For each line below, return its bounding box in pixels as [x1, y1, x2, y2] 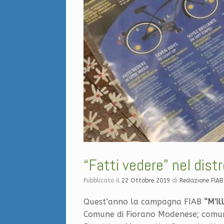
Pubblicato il [86, 176, 121, 184]
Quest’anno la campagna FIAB [83, 196, 204, 206]
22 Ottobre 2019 [121, 176, 170, 184]
